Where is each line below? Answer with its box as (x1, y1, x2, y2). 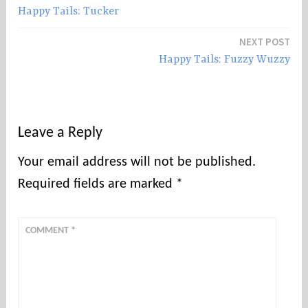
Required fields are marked (18, 177, 177, 192)
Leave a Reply (18, 125, 103, 142)
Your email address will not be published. (18, 155, 256, 170)
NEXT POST (239, 35, 290, 49)
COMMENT (25, 225, 71, 236)
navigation (17, 16, 89, 33)
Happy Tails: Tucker (18, 5, 120, 19)
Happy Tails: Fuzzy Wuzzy (158, 54, 290, 67)
